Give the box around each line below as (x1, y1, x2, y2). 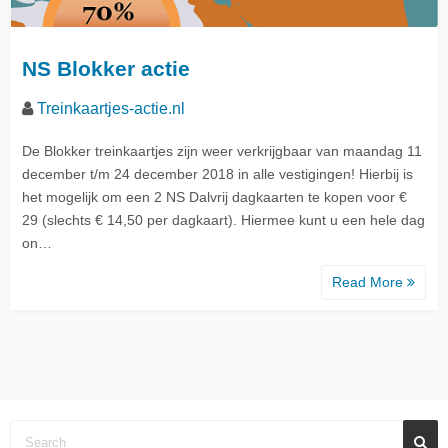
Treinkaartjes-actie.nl (37, 99, 185, 117)
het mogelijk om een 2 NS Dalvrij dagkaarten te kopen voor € (22, 188, 407, 205)
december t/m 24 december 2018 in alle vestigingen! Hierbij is (22, 165, 413, 182)
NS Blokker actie (22, 56, 190, 80)
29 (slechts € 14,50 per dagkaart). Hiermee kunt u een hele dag (22, 211, 425, 228)
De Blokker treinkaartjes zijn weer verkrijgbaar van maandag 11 (22, 142, 422, 159)
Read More (332, 273, 407, 290)
